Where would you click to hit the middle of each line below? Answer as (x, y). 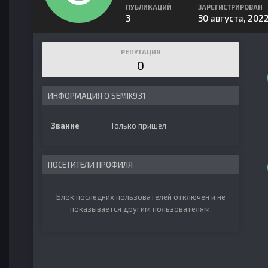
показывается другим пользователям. (141, 209)
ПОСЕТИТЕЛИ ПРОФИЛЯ (90, 165)
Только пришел (138, 126)
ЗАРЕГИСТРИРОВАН (230, 7)
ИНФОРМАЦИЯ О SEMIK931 (97, 96)
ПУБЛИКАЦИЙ (149, 7)
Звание (65, 126)
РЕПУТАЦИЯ (141, 52)
